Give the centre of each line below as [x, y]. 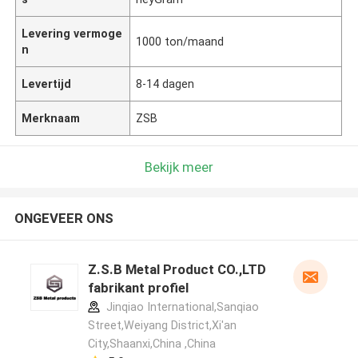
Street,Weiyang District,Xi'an [162, 326]
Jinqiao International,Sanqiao [181, 307]
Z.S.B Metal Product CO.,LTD [177, 270]
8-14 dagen [165, 84]
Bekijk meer [179, 167]
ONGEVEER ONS [64, 219]
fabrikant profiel [138, 288]
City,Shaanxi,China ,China [151, 344]
